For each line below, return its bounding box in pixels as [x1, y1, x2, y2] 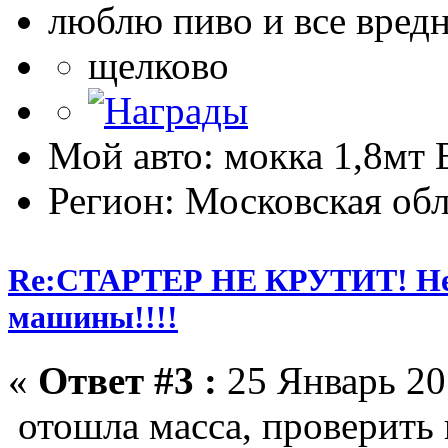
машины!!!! [8, 298, 178, 335]
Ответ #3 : [38, 358, 217, 402]
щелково [88, 44, 229, 88]
